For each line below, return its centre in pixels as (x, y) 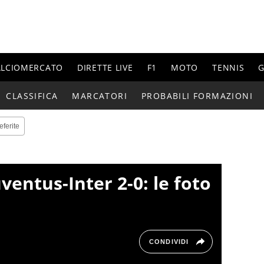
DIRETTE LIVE (105, 67)
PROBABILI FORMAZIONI (197, 95)
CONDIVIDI (169, 242)
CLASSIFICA (32, 95)
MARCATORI (100, 95)
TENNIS (228, 67)
